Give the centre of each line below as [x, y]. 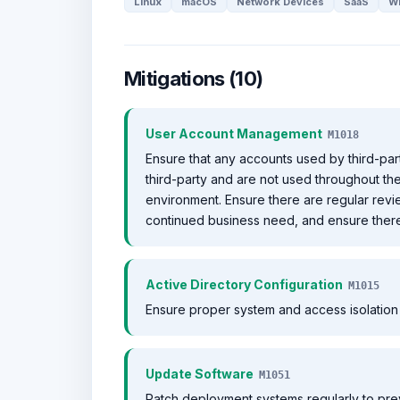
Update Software [200, 374]
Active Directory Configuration [244, 284]
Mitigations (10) [194, 79]
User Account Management [234, 133]
